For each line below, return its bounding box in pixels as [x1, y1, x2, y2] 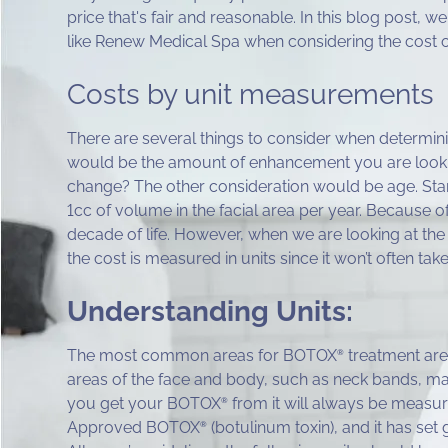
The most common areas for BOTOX [67, 346, 338, 366]
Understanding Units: [67, 295, 354, 329]
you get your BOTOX [67, 394, 222, 414]
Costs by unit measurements [67, 78, 435, 112]
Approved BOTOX [67, 418, 201, 438]
